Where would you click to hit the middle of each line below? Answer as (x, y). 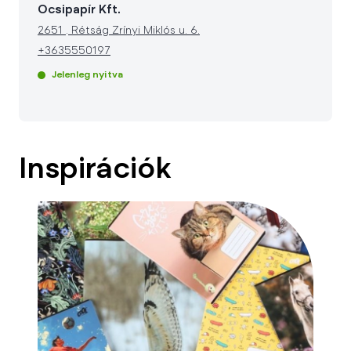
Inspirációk (95, 171)
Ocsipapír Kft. (79, 11)
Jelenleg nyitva (87, 75)
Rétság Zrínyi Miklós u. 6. (134, 31)
